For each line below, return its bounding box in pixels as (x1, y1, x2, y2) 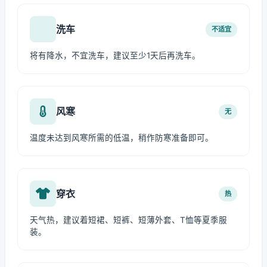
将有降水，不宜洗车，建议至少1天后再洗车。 (30, 51, 200, 60)
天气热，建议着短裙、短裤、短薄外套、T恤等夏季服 (30, 215, 227, 225)
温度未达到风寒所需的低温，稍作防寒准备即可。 (30, 133, 213, 142)
